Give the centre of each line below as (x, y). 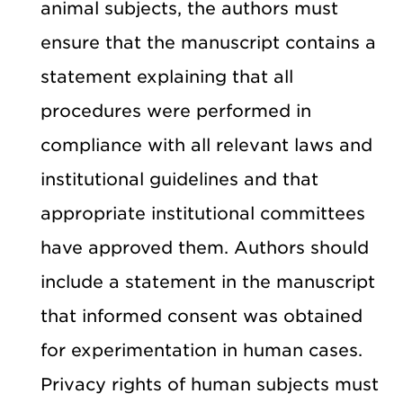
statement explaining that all (167, 76)
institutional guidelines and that (179, 179)
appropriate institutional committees (203, 213)
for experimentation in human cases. (201, 350)
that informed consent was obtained (201, 316)
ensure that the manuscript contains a (208, 42)
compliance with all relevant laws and (206, 145)
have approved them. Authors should (205, 247)
